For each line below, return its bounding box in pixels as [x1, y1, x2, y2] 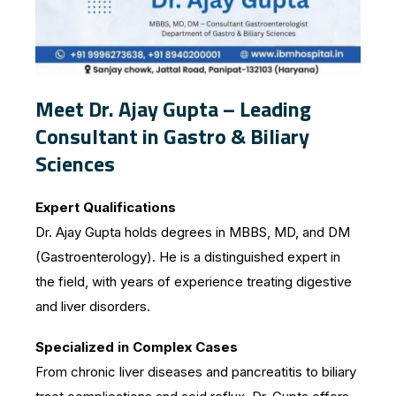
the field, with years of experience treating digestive [35, 272, 352, 290]
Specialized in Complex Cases [35, 338, 238, 355]
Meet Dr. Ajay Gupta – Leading [35, 92, 311, 125]
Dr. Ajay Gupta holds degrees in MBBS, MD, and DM [35, 223, 350, 240]
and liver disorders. [35, 297, 150, 315]
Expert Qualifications [35, 198, 176, 216]
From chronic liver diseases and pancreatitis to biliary [35, 362, 356, 380]
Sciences [35, 147, 115, 179]
